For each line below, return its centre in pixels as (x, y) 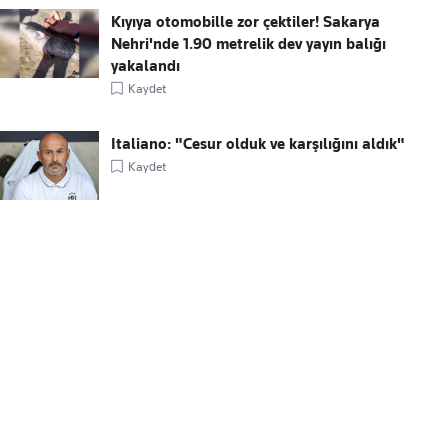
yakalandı (146, 66)
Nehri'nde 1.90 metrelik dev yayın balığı (249, 44)
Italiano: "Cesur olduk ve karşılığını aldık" (258, 144)
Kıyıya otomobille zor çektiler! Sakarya (246, 22)
